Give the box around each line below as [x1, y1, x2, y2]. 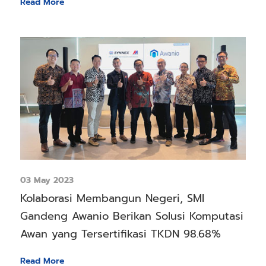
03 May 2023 [20, 174, 74, 187]
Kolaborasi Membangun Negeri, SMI [20, 190, 204, 207]
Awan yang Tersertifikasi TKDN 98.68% [20, 226, 221, 243]
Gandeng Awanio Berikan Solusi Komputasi [20, 208, 243, 225]
